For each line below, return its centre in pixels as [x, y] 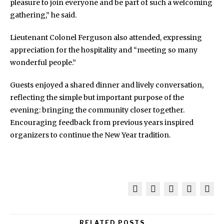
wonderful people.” [43, 62]
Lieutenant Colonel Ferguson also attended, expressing [106, 37]
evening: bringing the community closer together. [97, 110]
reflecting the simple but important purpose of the [97, 97]
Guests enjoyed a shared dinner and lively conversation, [107, 85]
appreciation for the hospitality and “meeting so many [104, 50]
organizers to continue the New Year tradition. [90, 135]
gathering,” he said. [43, 15]
